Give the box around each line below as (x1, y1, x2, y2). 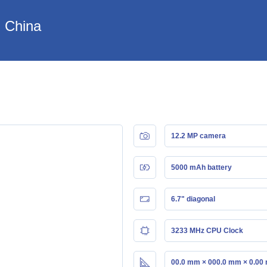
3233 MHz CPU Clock (171, 226, 243, 235)
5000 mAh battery (171, 163, 232, 172)
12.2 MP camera (171, 131, 226, 140)
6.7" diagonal (171, 194, 215, 203)
